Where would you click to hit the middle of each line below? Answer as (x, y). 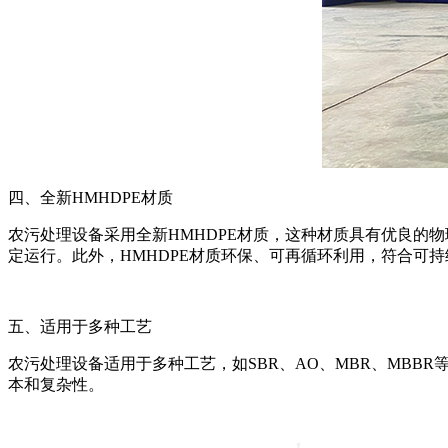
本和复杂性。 (56, 384)
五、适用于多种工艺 (80, 326)
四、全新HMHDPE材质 (90, 197)
